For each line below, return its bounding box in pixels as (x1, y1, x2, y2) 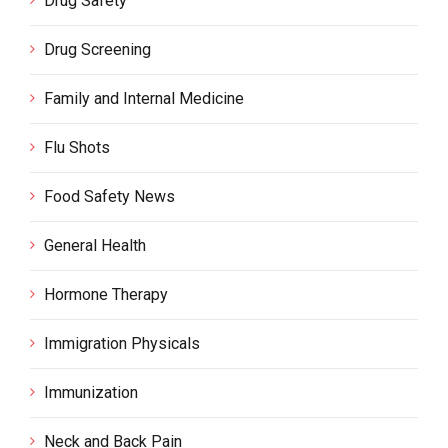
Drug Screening (44, 40, 151, 59)
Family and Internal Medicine (44, 89, 244, 108)
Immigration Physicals (44, 334, 200, 353)
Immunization (44, 383, 138, 402)
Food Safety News (44, 187, 175, 206)
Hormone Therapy (44, 285, 168, 304)
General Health (44, 236, 146, 255)
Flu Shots (44, 138, 110, 157)
